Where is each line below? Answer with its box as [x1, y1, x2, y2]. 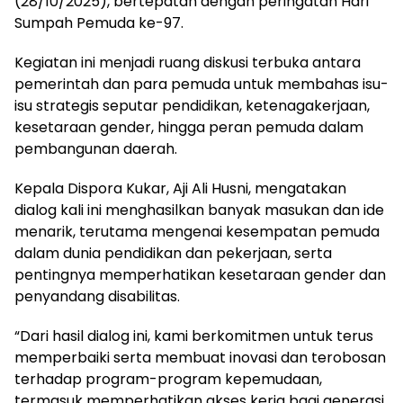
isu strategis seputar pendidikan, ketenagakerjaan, [14, 94, 370, 116]
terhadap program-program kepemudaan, [14, 368, 322, 390]
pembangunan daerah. [14, 138, 177, 159]
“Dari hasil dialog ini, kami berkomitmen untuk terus [14, 325, 373, 346]
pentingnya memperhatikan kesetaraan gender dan [14, 264, 386, 285]
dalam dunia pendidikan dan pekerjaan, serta [14, 242, 332, 264]
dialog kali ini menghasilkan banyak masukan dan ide [14, 199, 384, 220]
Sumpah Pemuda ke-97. [14, 12, 184, 33]
